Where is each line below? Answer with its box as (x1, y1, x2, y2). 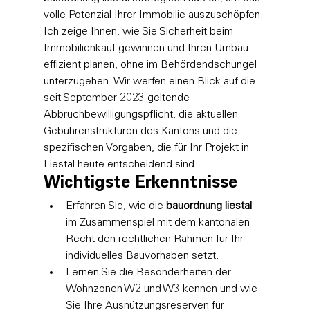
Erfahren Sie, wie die (65, 200, 166, 212)
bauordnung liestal (165, 200, 252, 212)
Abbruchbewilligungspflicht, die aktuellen (43, 109, 241, 120)
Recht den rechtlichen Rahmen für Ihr (65, 233, 246, 245)
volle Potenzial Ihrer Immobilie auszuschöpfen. (43, 9, 266, 21)
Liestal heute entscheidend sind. (43, 158, 198, 170)
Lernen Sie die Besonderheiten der (65, 266, 234, 278)
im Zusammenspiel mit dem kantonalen (65, 217, 253, 228)
